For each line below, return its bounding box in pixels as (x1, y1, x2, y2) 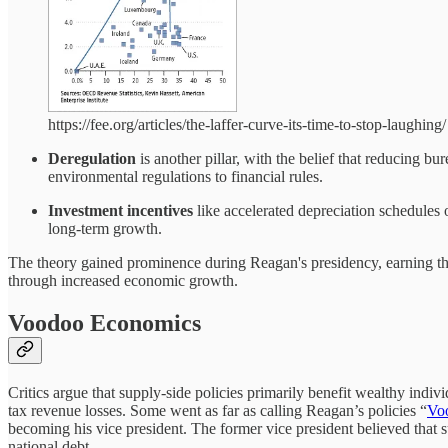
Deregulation (48, 150, 136, 168)
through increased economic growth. (8, 272, 238, 290)
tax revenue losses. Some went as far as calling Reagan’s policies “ (8, 402, 427, 420)
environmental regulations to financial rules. (48, 168, 323, 186)
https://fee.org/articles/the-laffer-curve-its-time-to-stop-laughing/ (48, 116, 446, 134)
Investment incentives (48, 202, 193, 220)
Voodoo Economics (8, 310, 201, 337)
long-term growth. (48, 220, 162, 238)
